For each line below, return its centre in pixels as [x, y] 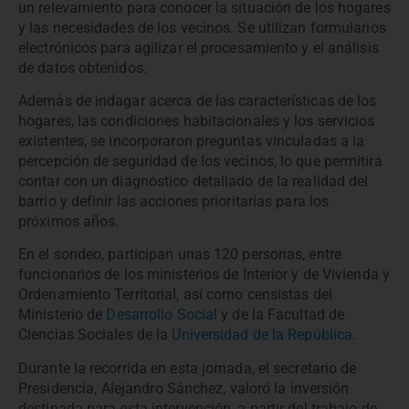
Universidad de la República [261, 335]
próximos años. [69, 221]
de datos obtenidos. [83, 68]
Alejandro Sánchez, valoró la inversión [225, 388]
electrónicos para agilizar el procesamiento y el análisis [199, 47]
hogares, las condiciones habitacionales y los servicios [197, 121]
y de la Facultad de [281, 315]
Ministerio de [61, 315]
